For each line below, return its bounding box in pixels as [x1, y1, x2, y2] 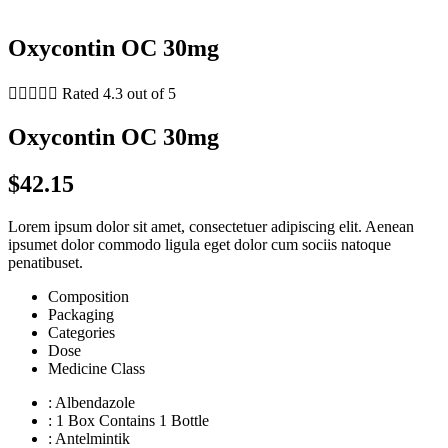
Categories [48, 323, 115, 341]
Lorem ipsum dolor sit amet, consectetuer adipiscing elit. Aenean [8, 217, 414, 235]
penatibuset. [8, 253, 83, 271]
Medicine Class [48, 359, 145, 377]
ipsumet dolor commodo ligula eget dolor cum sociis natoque [8, 235, 391, 253]
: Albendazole [48, 393, 135, 411]
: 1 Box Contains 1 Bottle [48, 411, 209, 429]
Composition [48, 287, 129, 305]
